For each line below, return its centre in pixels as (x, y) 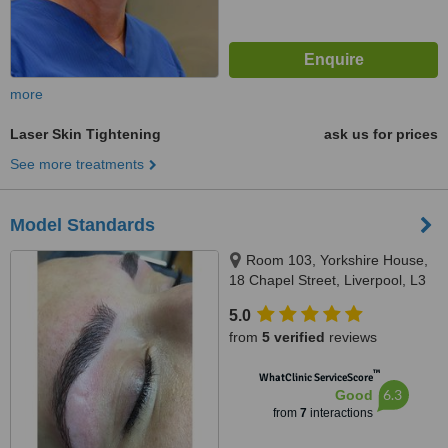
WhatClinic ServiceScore (315, 377)
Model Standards (82, 225)
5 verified (293, 337)
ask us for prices (381, 134)
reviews (351, 337)
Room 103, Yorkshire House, (337, 260)
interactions (339, 413)
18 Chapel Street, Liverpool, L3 (327, 280)
